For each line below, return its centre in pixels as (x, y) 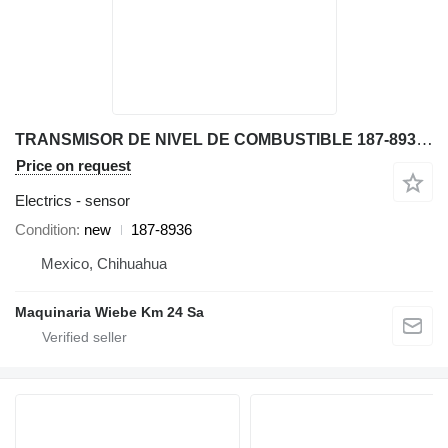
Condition (45, 229)
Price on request (73, 165)
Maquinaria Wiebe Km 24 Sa (109, 312)
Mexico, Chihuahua (104, 263)
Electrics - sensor (72, 200)
